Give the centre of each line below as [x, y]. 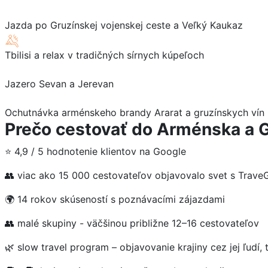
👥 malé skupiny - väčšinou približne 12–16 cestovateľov [132, 223]
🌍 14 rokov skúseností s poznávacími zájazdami [116, 199]
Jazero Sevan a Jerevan [59, 83]
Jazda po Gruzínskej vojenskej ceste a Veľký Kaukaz [124, 25]
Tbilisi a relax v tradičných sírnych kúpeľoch [104, 55]
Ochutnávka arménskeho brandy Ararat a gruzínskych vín [135, 112]
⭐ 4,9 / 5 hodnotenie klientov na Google [95, 151]
